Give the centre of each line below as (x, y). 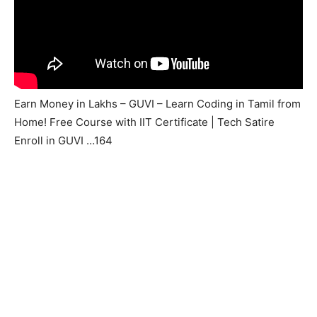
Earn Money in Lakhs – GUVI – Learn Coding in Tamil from (157, 103)
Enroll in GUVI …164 (63, 140)
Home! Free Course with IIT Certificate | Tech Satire (144, 122)
